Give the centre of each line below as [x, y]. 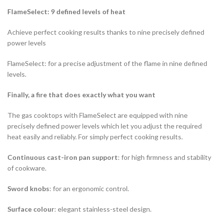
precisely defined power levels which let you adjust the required [105, 126]
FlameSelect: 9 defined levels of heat [66, 12]
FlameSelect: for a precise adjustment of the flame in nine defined [107, 64]
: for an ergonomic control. [89, 189]
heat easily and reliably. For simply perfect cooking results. [95, 137]
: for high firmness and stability [164, 157]
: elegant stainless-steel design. [103, 209]
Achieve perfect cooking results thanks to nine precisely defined [106, 32]
